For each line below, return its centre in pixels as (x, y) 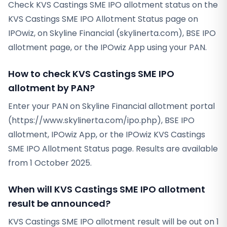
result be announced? (59, 203)
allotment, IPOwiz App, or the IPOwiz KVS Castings (107, 135)
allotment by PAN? (51, 88)
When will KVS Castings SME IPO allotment (107, 189)
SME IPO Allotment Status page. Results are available (113, 149)
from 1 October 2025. (50, 163)
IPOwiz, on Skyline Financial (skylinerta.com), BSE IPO (112, 33)
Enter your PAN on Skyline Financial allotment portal (111, 106)
